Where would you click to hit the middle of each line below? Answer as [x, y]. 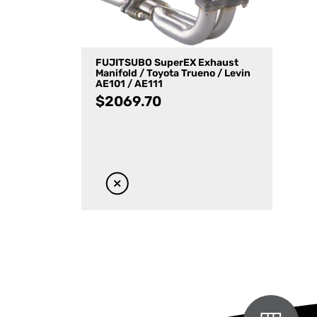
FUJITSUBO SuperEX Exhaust [167, 64]
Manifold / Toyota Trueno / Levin [173, 74]
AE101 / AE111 [129, 85]
